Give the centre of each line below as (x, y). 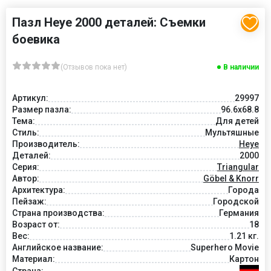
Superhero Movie (225, 247)
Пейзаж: (29, 201)
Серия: (26, 167)
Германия (239, 213)
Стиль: (26, 132)
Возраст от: (36, 224)
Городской (236, 201)
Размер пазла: (42, 109)
